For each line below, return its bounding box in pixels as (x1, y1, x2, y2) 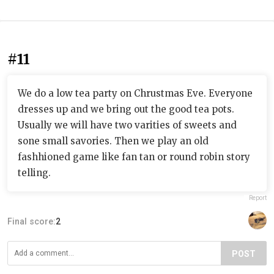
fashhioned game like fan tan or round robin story (18, 150, 250, 163)
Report (249, 194, 267, 201)
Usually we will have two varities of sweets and (18, 119, 237, 131)
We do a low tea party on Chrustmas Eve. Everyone (18, 87, 253, 99)
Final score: (7, 216, 56, 226)
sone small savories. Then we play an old (18, 135, 209, 147)
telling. (18, 166, 51, 179)
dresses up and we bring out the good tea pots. (18, 103, 234, 115)
